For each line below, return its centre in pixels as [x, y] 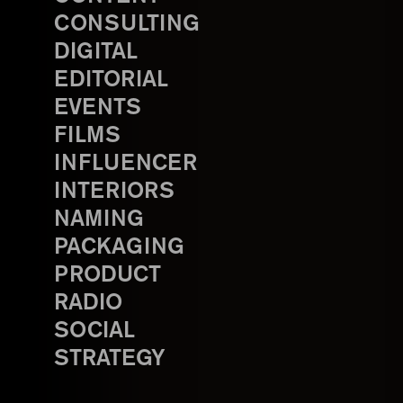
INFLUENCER [125, 164]
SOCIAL [94, 331]
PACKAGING [119, 248]
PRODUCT [107, 276]
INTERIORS [114, 192]
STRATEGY [110, 359]
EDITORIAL [111, 81]
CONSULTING [127, 25]
